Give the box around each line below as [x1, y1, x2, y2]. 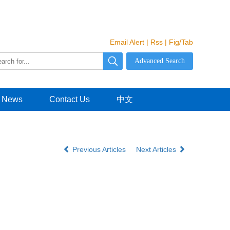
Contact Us [49, 95, 90, 104]
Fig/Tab [169, 38, 193, 46]
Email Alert [110, 38, 144, 46]
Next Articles [136, 145, 178, 154]
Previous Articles [70, 145, 128, 154]
